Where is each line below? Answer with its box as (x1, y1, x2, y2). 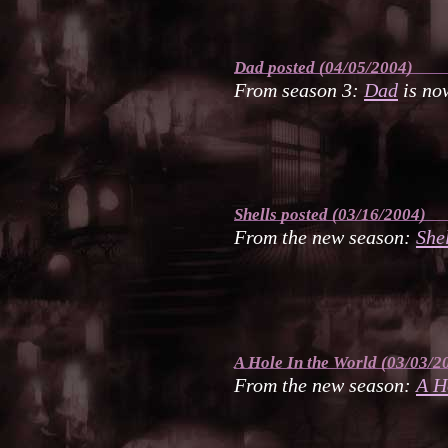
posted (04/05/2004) (264, 57, 413, 77)
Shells (234, 205, 277, 225)
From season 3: (234, 78, 364, 101)
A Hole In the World (234, 353, 377, 373)
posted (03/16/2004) (277, 205, 426, 225)
